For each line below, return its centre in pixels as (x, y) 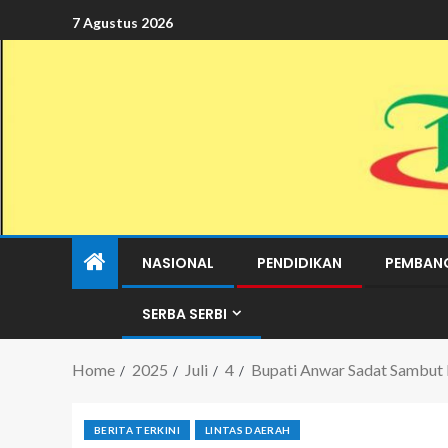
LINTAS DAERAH (247, 430)
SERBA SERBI (184, 314)
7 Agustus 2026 (122, 22)
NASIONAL (178, 263)
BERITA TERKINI (137, 430)
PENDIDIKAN (299, 263)
